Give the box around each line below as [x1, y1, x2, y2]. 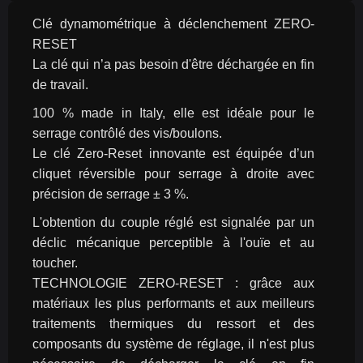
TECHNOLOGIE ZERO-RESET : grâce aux [32, 276, 314, 290]
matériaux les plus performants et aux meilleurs [32, 297, 314, 310]
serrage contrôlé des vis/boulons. [32, 126, 222, 140]
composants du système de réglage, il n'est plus [32, 337, 314, 351]
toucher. [32, 256, 78, 270]
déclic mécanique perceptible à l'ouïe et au [32, 236, 314, 250]
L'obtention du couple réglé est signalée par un [32, 216, 314, 229]
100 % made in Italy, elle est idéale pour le [32, 106, 314, 120]
